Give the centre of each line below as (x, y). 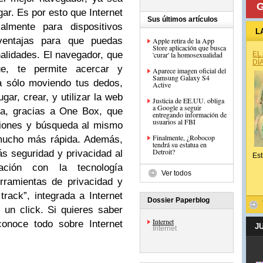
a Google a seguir (177, 107)
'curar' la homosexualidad (188, 55)
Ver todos (176, 173)
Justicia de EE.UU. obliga (188, 100)
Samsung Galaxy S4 (181, 77)
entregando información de (190, 114)
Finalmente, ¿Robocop (184, 137)
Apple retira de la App (183, 41)
